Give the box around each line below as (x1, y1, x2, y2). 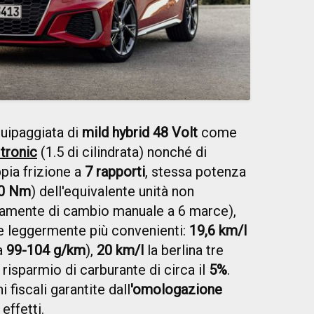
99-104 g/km (6, 241, 86, 259)
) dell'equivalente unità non (31, 182, 194, 200)
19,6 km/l (189, 221, 247, 239)
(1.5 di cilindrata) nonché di (37, 143, 207, 161)
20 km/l (97, 241, 144, 259)
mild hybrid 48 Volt (82, 123, 198, 141)
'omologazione (130, 280, 222, 298)
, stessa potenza (145, 163, 246, 180)
